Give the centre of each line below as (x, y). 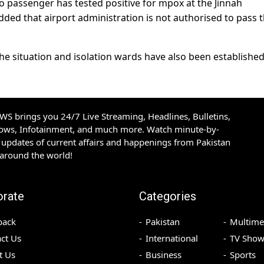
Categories (168, 197)
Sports (242, 255)
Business (164, 255)
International (172, 238)
